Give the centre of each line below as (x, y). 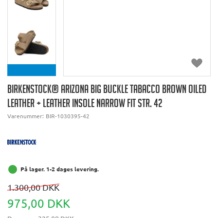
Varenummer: (26, 116)
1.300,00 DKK (33, 187)
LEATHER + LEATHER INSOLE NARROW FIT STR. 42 (85, 105)
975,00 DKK (39, 203)
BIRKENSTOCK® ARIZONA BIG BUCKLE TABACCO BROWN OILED (107, 91)
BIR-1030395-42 (68, 116)
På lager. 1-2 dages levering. (60, 169)
